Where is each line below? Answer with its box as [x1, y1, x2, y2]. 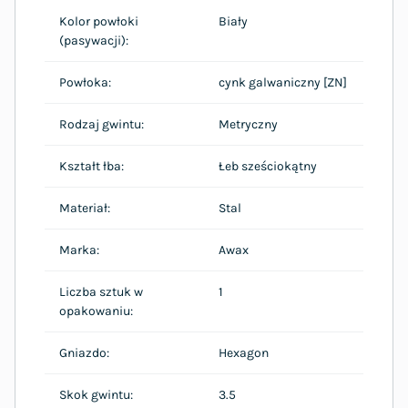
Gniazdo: [59, 344, 109, 361]
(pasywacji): [59, 32, 128, 48]
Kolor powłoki [59, 13, 138, 29]
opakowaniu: [59, 302, 133, 319]
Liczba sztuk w [59, 283, 143, 300]
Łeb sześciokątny [219, 158, 317, 174]
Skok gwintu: [59, 386, 133, 403]
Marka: [59, 241, 99, 258]
